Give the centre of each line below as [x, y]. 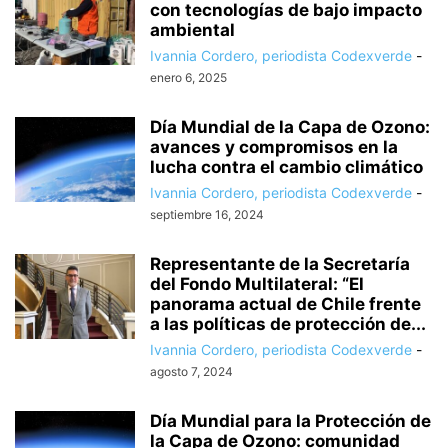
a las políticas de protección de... [288, 324]
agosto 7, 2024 [191, 372]
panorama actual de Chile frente [285, 304]
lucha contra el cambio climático [286, 167]
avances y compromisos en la [274, 147]
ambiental [192, 30]
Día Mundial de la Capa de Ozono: [290, 127]
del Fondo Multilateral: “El [257, 284]
